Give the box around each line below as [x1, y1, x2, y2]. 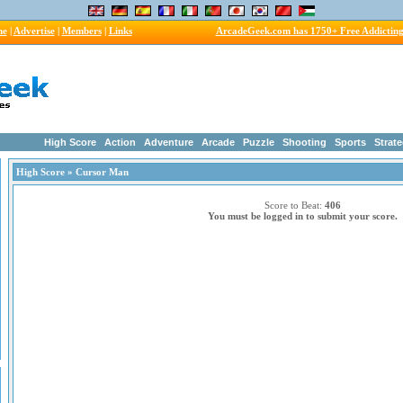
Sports [335, 137, 366, 148]
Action [104, 137, 136, 148]
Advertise [13, 25, 55, 36]
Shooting [282, 137, 327, 148]
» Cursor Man [65, 166, 129, 177]
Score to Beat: [264, 200, 325, 210]
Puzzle [243, 137, 274, 148]
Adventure [144, 137, 193, 148]
